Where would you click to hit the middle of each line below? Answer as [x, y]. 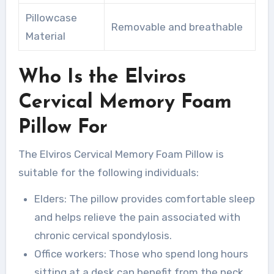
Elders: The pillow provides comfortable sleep [144, 198]
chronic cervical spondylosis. [103, 235]
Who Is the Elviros [102, 78]
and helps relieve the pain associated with [137, 217]
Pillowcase [51, 18]
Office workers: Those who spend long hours [141, 254]
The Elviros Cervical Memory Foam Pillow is [121, 154]
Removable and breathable [177, 27]
